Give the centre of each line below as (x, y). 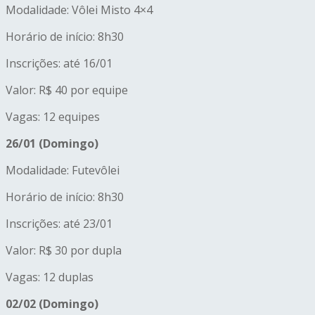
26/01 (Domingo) (52, 143)
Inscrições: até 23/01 (59, 223)
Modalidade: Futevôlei (63, 170)
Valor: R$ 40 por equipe (67, 90)
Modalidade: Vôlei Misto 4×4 (79, 9)
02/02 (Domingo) (52, 303)
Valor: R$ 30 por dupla (64, 250)
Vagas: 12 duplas (50, 277)
